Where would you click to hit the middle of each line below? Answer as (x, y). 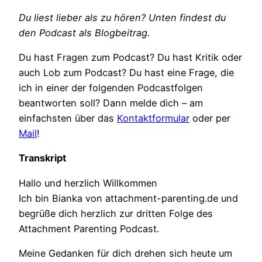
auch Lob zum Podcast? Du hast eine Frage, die (126, 73)
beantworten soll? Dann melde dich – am (111, 103)
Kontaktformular (153, 118)
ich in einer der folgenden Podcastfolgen (111, 88)
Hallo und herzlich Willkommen (88, 183)
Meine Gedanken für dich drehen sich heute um (125, 254)
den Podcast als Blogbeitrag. (84, 32)
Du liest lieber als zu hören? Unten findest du (122, 17)
